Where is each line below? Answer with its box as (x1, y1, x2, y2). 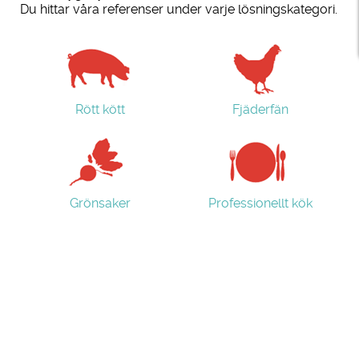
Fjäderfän (232, 101, 288, 117)
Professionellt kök (208, 195, 313, 211)
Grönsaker (70, 195, 131, 211)
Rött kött (75, 101, 125, 117)
